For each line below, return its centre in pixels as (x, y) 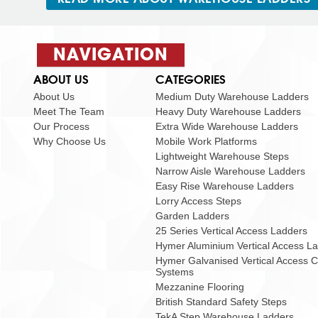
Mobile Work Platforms (206, 141)
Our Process (61, 126)
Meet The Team (69, 111)
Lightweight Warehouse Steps (222, 156)
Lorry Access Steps (198, 201)
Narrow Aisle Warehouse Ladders (230, 171)
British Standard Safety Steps (221, 302)
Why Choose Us (70, 141)
